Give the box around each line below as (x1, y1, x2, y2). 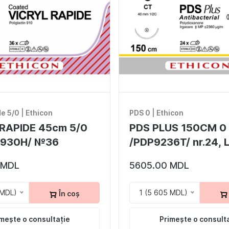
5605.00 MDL (129, 160, 189, 171)
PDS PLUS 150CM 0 (129, 122, 226, 134)
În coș (57, 189, 80, 198)
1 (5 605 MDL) (139, 188, 188, 197)
